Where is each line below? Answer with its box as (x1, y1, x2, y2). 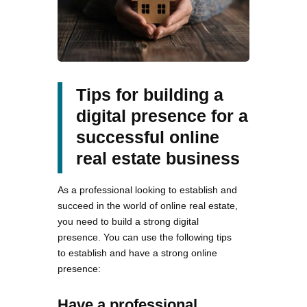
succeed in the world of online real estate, (58, 199, 238, 211)
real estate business (76, 148, 240, 168)
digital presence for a (76, 106, 248, 125)
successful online (76, 127, 219, 147)
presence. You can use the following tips (58, 231, 232, 243)
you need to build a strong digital (58, 215, 199, 227)
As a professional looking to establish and (58, 184, 237, 195)
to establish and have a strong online (58, 247, 217, 258)
